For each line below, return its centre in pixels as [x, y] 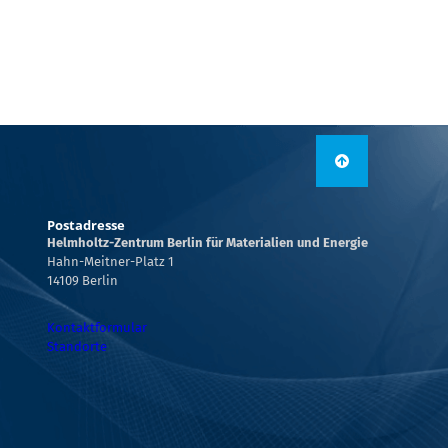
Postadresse [86, 225]
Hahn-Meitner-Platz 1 [110, 261]
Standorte [77, 346]
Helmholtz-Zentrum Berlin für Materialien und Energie [207, 242]
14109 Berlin [82, 280]
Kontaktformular [97, 327]
